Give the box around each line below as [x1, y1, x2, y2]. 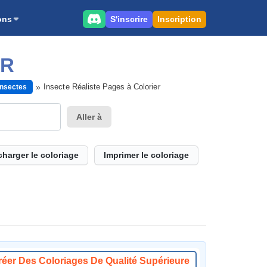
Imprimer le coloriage [104, 150, 189, 160]
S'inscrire [110, 14, 148, 24]
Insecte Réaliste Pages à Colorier [44, 82, 160, 91]
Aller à [76, 111, 103, 122]
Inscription [157, 14, 201, 24]
